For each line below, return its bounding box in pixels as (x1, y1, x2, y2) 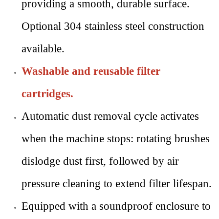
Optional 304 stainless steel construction (22, 20, 204, 33)
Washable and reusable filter (22, 65, 160, 78)
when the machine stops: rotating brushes (22, 132, 210, 145)
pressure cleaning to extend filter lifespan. (22, 177, 212, 190)
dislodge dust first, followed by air (22, 154, 179, 168)
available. (22, 42, 65, 55)
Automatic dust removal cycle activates (22, 109, 199, 123)
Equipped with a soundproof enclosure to (22, 199, 211, 213)
